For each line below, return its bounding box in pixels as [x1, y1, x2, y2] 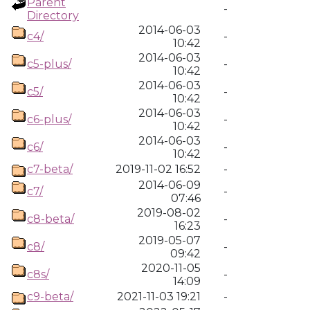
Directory [27, 9, 79, 22]
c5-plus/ [27, 57, 71, 71]
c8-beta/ [27, 212, 74, 226]
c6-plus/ [27, 113, 71, 126]
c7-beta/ [27, 163, 73, 176]
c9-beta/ [27, 290, 73, 303]
